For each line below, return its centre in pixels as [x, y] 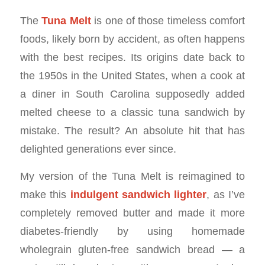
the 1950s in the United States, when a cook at [132, 75]
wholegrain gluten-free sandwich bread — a [132, 250]
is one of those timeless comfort [168, 20]
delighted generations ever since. [98, 148]
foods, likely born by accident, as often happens [132, 38]
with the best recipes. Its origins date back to [132, 57]
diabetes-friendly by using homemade [132, 231]
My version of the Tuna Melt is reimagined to [132, 176]
